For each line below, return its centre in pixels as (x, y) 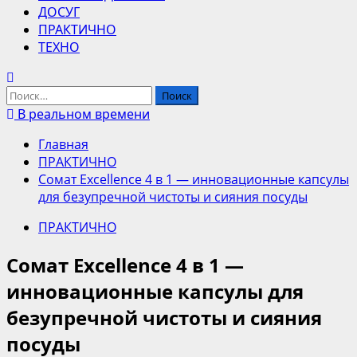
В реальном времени (82, 114)
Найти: (26, 94)
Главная (63, 144)
